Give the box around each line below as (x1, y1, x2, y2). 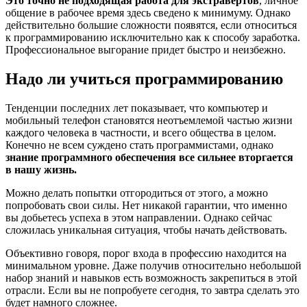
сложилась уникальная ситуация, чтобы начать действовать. (5, 223, 287, 236)
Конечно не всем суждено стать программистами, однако (5, 138, 273, 151)
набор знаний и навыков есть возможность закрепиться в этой (5, 271, 297, 284)
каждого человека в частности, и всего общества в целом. (5, 126, 276, 138)
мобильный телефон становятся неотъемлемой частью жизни (5, 114, 293, 126)
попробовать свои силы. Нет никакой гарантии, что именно (5, 199, 287, 211)
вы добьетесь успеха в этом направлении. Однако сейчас (5, 211, 272, 223)
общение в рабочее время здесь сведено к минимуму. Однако (5, 7, 291, 19)
